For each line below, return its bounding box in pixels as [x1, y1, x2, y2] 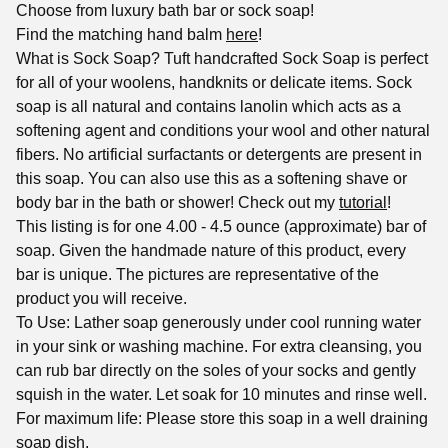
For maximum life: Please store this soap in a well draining [16, 410, 428, 428]
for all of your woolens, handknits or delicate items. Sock [16, 74, 412, 92]
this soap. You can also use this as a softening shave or [16, 170, 407, 188]
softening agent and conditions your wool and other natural [16, 122, 430, 140]
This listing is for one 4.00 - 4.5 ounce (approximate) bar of [16, 218, 426, 236]
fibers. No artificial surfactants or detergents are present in [16, 146, 422, 164]
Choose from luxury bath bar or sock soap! [16, 2, 314, 20]
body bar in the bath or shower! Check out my [16, 194, 339, 212]
